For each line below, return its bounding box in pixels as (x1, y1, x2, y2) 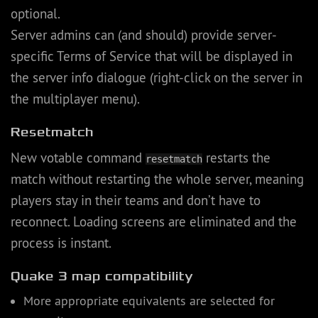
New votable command (11, 149, 146, 167)
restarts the (202, 149, 270, 167)
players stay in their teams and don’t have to (11, 192, 261, 209)
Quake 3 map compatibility (11, 268, 193, 285)
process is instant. (11, 234, 111, 252)
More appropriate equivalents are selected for (23, 293, 275, 309)
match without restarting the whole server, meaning (11, 170, 304, 188)
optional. (11, 5, 60, 23)
